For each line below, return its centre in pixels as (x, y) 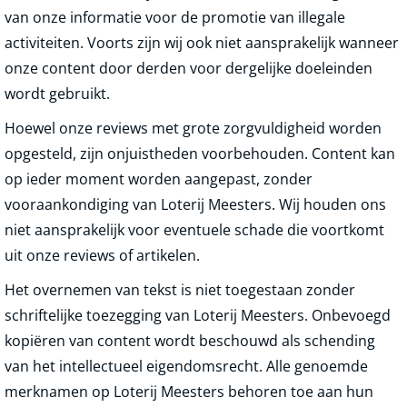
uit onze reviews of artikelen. (102, 255)
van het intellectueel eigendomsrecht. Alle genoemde (186, 366)
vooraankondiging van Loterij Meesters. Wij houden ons (195, 204)
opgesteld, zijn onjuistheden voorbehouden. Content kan (200, 154)
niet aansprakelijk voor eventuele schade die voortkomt (194, 230)
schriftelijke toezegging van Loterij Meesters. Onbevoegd (198, 315)
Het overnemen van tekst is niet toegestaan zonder (180, 290)
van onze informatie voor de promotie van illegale (175, 17)
